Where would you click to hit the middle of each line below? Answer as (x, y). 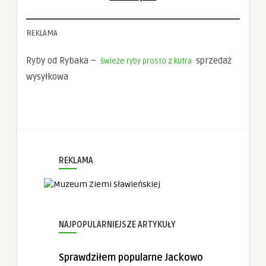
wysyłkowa (47, 76)
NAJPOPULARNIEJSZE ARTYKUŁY (117, 224)
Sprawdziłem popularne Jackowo (131, 257)
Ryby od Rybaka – (62, 60)
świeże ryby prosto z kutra (146, 61)
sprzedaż (213, 60)
